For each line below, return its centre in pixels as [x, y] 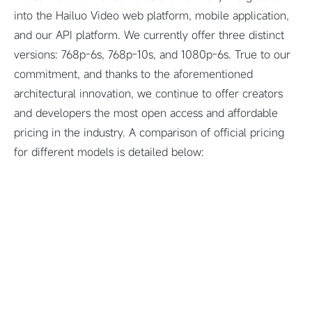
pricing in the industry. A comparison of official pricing [149, 132]
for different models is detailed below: [109, 152]
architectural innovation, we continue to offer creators [148, 93]
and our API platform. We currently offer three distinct [149, 35]
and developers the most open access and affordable [146, 113]
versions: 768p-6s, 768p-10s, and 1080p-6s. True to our [152, 54]
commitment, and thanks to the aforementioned [133, 74]
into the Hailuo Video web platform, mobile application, [151, 15]
